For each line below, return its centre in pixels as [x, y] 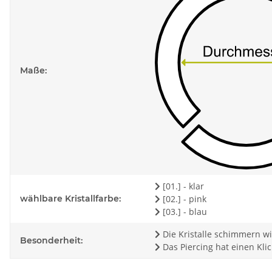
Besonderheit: [51, 241]
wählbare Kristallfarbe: [70, 199]
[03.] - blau [184, 212]
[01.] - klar [182, 186]
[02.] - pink [183, 199]
